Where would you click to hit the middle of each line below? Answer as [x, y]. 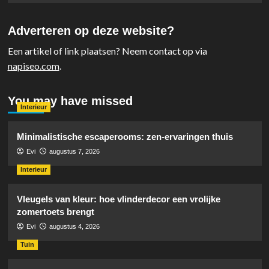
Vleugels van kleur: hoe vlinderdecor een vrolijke [118, 199]
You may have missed [70, 101]
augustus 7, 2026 [74, 151]
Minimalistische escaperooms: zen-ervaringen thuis [125, 136]
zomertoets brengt [55, 211]
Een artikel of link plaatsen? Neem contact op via [107, 50]
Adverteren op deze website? [91, 30]
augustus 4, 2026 [74, 226]
